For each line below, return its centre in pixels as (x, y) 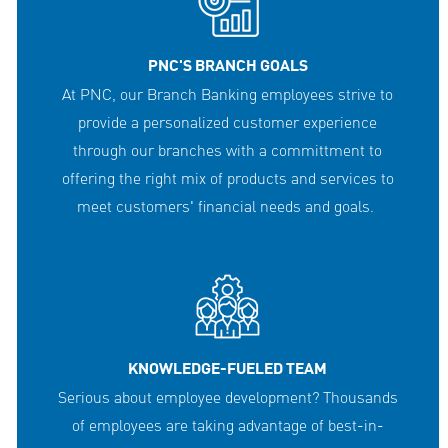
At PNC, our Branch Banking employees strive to (228, 94)
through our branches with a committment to (228, 150)
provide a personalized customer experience (228, 122)
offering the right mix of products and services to (227, 178)
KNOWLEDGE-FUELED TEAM (228, 369)
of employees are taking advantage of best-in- (227, 425)
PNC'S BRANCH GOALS (227, 66)
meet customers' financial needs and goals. (228, 206)
